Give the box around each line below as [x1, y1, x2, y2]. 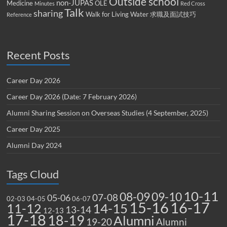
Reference [7, 11, 32, 18]
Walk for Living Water [86, 10, 149, 19]
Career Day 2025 [7, 125, 61, 134]
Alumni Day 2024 [7, 141, 62, 150]
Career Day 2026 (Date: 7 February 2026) [7, 92, 137, 101]
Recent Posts [7, 48, 70, 62]
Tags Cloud [7, 167, 59, 181]
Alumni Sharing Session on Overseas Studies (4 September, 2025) [7, 108, 209, 118]
